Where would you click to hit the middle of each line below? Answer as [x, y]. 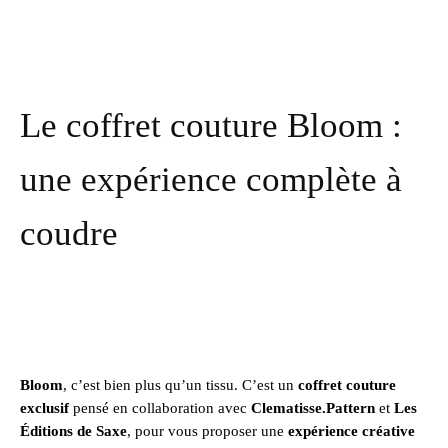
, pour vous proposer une [207, 430]
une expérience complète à [211, 179]
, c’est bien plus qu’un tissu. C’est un [180, 384]
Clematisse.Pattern [313, 407]
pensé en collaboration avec [160, 407]
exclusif [44, 407]
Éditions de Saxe [73, 430]
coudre [69, 233]
